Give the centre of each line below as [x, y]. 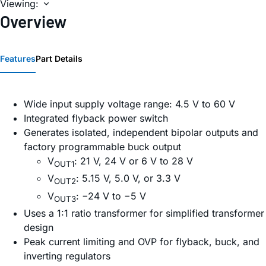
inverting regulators [67, 256]
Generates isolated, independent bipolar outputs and [141, 133]
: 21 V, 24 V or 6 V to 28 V [134, 161]
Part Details [59, 59]
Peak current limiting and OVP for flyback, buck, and [142, 241]
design [39, 227]
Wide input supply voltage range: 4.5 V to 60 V [129, 104]
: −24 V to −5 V [111, 196]
